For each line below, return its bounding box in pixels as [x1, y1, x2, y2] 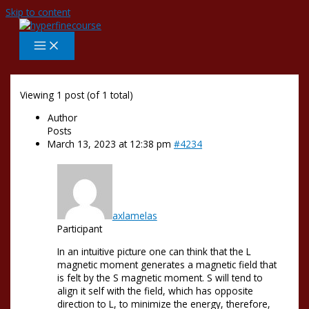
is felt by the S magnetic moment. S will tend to [57, 270, 263, 284]
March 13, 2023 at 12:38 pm [48, 137, 172, 150]
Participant [57, 222, 102, 236]
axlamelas [112, 209, 157, 223]
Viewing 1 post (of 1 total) [20, 88, 134, 102]
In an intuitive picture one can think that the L [57, 244, 251, 258]
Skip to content [6, 6, 70, 19]
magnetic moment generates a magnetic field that [57, 257, 277, 271]
